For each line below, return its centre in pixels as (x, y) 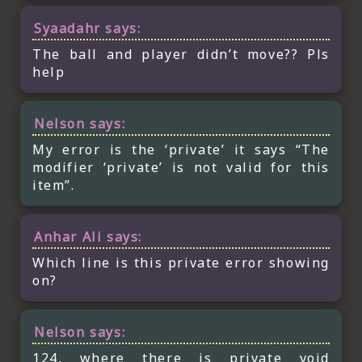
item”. (54, 185)
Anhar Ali (68, 236)
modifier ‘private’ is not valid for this (181, 167)
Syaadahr (67, 28)
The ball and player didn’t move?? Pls (181, 54)
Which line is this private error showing (181, 262)
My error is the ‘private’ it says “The (181, 149)
